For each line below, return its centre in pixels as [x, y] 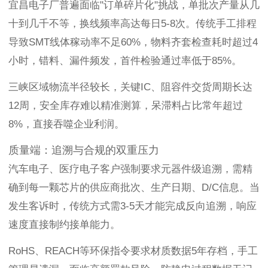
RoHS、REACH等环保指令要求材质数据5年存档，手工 [133, 251]
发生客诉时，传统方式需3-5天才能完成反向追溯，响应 [133, 206]
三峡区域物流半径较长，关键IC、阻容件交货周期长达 [130, 87]
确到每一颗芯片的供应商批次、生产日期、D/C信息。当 [134, 188]
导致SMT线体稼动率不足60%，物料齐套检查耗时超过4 [133, 42]
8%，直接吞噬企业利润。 [66, 124]
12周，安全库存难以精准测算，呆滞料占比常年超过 [126, 106]
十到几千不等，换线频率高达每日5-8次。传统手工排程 [133, 24]
